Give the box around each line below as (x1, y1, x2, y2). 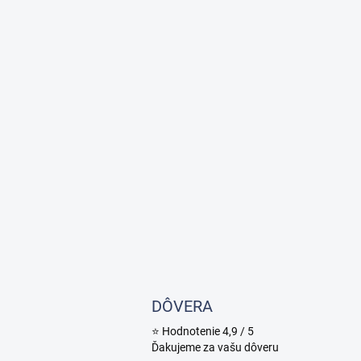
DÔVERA (151, 296, 213, 316)
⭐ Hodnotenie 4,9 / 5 (151, 324, 254, 338)
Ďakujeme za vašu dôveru (151, 340, 279, 354)
